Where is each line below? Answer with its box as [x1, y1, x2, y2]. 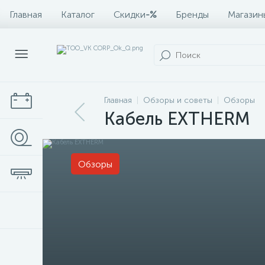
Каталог [61, 8, 95, 20]
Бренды [176, 8, 209, 20]
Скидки [114, 8, 146, 20]
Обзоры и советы [143, 95, 212, 105]
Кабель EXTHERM [104, 108, 250, 130]
